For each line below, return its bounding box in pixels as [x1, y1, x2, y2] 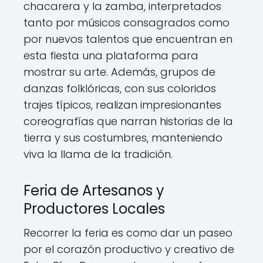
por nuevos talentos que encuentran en [23, 32, 232, 46]
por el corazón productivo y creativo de [23, 242, 234, 257]
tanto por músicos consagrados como [23, 15, 230, 30]
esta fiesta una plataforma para [23, 48, 198, 63]
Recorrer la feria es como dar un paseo [23, 225, 232, 240]
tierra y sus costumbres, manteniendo [23, 130, 222, 145]
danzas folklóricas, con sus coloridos [23, 81, 216, 96]
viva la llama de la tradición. [23, 147, 173, 161]
